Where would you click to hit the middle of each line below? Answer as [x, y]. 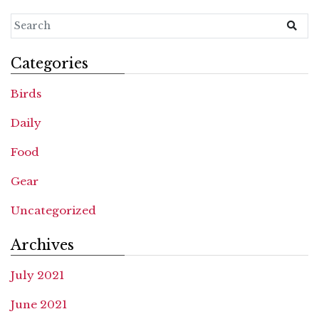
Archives [42, 245]
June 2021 [39, 305]
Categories [49, 64]
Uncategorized [53, 211]
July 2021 [37, 276]
